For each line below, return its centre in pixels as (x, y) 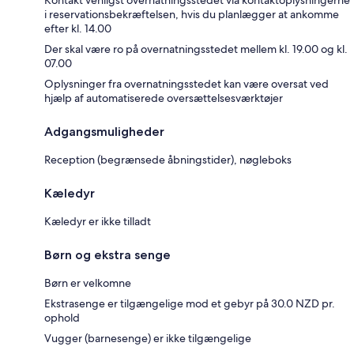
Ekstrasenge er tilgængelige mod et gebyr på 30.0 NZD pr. (190, 303)
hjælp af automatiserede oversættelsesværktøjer (164, 98)
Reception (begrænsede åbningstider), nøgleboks (168, 159)
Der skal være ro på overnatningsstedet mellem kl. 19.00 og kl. (196, 49)
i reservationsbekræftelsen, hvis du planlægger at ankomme (192, 14)
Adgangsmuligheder (104, 131)
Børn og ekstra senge (107, 254)
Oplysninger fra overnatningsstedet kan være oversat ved (186, 83)
